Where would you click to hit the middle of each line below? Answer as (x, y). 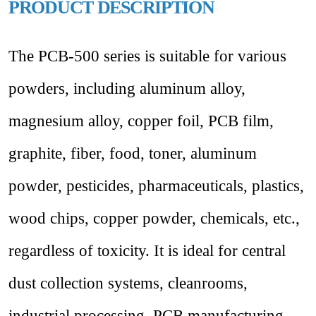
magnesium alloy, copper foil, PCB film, (141, 121)
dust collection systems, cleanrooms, (128, 283)
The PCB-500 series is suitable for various (147, 56)
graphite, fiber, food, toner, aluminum (133, 153)
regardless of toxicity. (81, 251)
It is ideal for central (220, 251)
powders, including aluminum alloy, (127, 89)
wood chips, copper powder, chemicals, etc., (154, 218)
